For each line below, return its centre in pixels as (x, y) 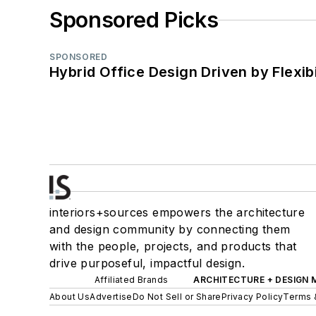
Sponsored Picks (134, 20)
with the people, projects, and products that (173, 247)
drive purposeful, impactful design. (147, 263)
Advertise (111, 297)
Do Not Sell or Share (177, 297)
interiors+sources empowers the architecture (177, 213)
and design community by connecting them (170, 230)
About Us (70, 297)
